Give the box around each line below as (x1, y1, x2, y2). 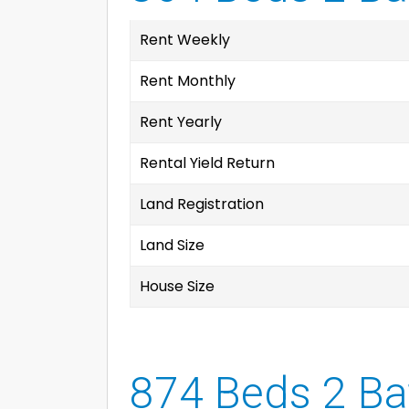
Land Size (140, 235, 204, 256)
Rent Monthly (140, 70, 236, 91)
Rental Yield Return (140, 152, 275, 173)
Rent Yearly (140, 111, 222, 132)
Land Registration (140, 194, 264, 215)
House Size (140, 276, 215, 297)
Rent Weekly (140, 29, 230, 50)
